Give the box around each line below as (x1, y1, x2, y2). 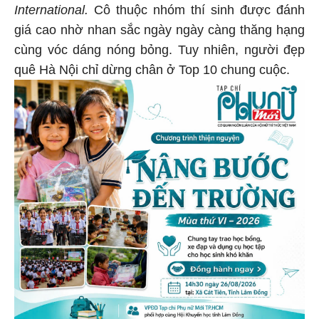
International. (14, 3, 88, 18)
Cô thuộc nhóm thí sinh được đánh (88, 3, 305, 18)
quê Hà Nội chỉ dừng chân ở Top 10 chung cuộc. (14, 63, 290, 78)
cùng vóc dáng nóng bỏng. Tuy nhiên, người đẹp (14, 43, 305, 58)
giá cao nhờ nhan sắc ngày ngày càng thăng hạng (14, 23, 305, 38)
